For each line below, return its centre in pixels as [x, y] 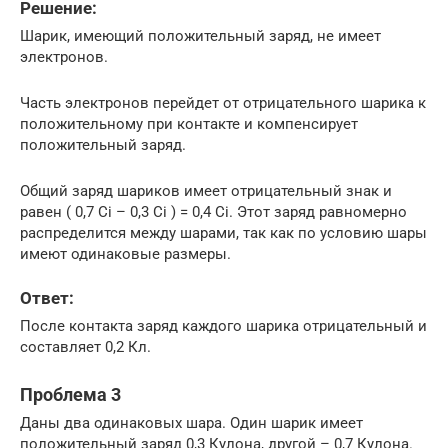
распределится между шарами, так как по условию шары [223, 232]
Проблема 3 [70, 395]
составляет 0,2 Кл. [85, 347]
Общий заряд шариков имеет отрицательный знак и [206, 190]
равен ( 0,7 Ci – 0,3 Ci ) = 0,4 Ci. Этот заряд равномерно [213, 211]
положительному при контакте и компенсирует [189, 123]
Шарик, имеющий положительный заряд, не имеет [200, 35]
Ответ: [47, 298]
